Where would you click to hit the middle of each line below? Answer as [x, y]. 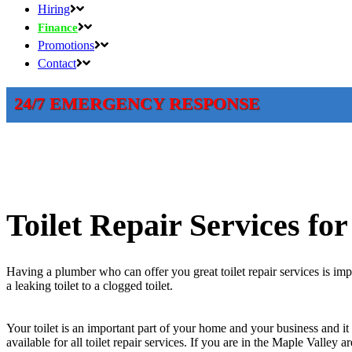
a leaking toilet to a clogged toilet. [90, 285]
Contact [57, 63]
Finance [58, 27]
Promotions [66, 45]
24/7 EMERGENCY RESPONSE [137, 103]
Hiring [54, 9]
